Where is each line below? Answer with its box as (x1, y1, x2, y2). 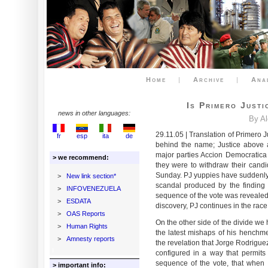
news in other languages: (58, 109, 130, 117)
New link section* (66, 172, 116, 179)
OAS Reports (66, 210, 105, 217)
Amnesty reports (66, 235, 115, 242)
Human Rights (66, 223, 108, 230)
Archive (193, 76, 224, 83)
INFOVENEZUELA (66, 185, 121, 192)
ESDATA (66, 197, 91, 205)
